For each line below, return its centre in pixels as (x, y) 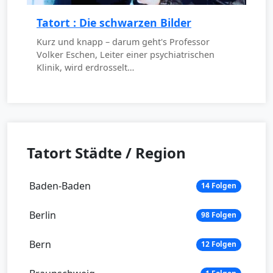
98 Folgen (219, 215)
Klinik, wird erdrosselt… (85, 68)
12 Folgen (219, 244)
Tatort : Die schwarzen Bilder (114, 23)
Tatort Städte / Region (106, 153)
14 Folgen (219, 186)
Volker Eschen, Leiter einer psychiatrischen (126, 55)
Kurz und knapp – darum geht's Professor (123, 42)
